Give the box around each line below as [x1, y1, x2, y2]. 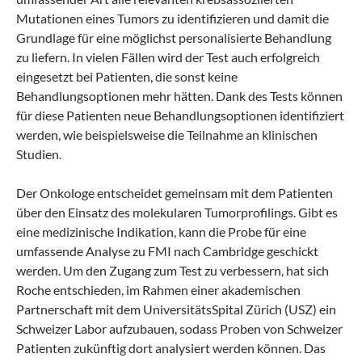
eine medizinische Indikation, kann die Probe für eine [16, 223, 306, 239]
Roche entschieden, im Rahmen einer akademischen [16, 281, 301, 297]
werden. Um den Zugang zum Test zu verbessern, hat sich [16, 262, 329, 278]
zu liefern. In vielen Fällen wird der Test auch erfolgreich [16, 48, 320, 65]
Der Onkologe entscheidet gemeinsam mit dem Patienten [16, 184, 333, 200]
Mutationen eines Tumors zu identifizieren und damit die [16, 10, 329, 26]
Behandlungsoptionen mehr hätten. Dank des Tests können [16, 87, 343, 103]
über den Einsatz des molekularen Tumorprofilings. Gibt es [16, 204, 338, 220]
